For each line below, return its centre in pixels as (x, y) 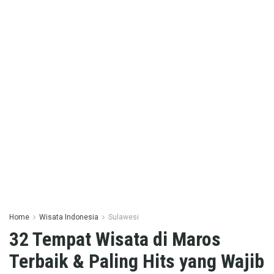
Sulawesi (124, 217)
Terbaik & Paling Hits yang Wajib (137, 261)
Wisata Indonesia (69, 217)
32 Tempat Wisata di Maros (115, 239)
